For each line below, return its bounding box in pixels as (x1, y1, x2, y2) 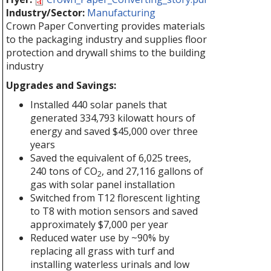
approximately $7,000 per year (30, 218, 168, 231)
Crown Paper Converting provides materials (6, 19, 205, 33)
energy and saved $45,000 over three (30, 125, 198, 138)
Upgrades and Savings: (6, 79, 116, 92)
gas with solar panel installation (30, 178, 175, 191)
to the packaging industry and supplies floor (6, 33, 207, 46)
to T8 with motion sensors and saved (30, 204, 198, 218)
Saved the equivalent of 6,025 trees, (30, 151, 191, 165)
